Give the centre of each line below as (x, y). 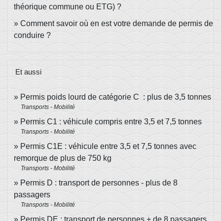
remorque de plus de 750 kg (63, 158)
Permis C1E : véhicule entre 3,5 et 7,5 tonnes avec (108, 147)
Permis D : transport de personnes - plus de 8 (99, 183)
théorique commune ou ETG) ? (68, 7)
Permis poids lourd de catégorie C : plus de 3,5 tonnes (116, 97)
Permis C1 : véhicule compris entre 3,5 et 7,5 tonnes (111, 122)
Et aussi (28, 72)
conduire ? (32, 36)
